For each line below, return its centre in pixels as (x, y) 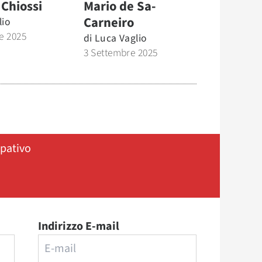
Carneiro (108, 23)
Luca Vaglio (120, 38)
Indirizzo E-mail (78, 226)
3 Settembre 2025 (120, 53)
